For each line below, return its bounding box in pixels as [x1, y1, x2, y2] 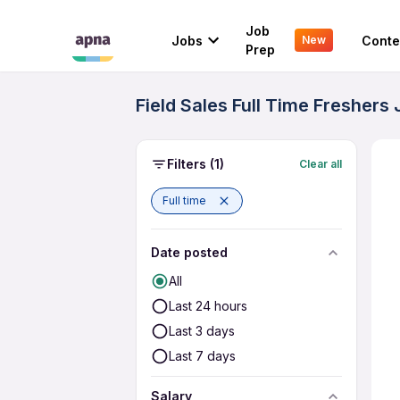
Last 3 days [169, 323, 235, 338]
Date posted [151, 245, 228, 260]
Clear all [299, 156, 342, 171]
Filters [167, 156, 206, 171]
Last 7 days [169, 348, 236, 363]
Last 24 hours [169, 298, 247, 313]
